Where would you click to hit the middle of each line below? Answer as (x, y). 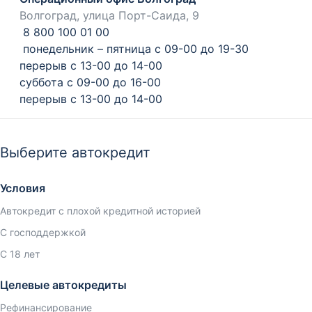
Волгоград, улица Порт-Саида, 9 (109, 16)
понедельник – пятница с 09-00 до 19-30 (134, 49)
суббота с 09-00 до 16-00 (90, 83)
